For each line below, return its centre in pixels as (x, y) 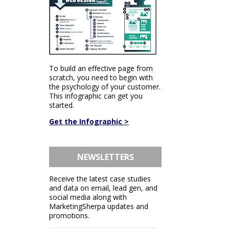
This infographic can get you (96, 96)
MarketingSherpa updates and (99, 206)
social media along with (88, 197)
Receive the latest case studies (100, 179)
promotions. (69, 215)
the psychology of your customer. (105, 87)
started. (62, 105)
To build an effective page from (101, 68)
